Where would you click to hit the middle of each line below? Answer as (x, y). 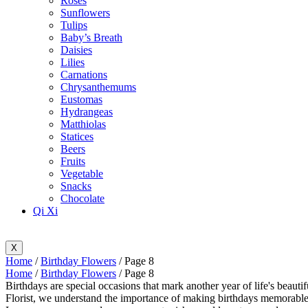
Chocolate (82, 198)
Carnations (84, 75)
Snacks (76, 186)
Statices (77, 136)
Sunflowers (85, 13)
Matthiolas (83, 124)
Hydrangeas (87, 112)
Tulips (74, 25)
